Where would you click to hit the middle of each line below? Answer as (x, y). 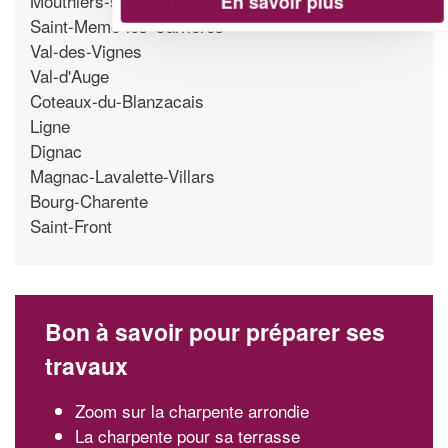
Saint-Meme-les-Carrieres (127, 25)
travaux (86, 365)
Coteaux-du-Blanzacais (117, 100)
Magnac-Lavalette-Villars (122, 175)
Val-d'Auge (69, 75)
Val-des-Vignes (86, 50)
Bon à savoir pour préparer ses (215, 331)
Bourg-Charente (89, 200)
